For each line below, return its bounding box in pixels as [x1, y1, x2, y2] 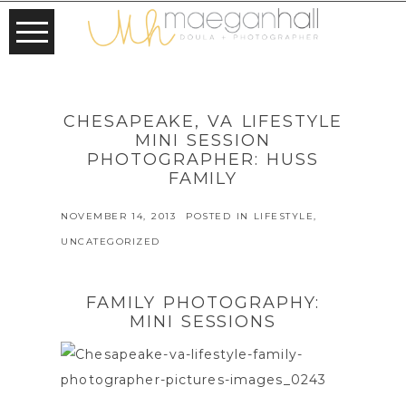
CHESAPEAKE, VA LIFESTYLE [63, 111, 343, 132]
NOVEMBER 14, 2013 [61, 210, 177, 223]
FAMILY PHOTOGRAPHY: [86, 293, 320, 314]
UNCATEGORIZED [61, 236, 160, 248]
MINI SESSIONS [129, 312, 277, 333]
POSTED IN [186, 210, 254, 223]
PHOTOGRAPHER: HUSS [87, 150, 319, 170]
